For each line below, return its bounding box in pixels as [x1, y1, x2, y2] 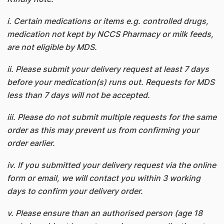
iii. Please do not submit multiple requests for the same [6, 112, 216, 122]
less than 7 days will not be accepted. [6, 90, 150, 100]
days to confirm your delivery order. [6, 186, 143, 196]
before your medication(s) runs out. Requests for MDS [6, 77, 214, 87]
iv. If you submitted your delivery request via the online [6, 160, 216, 170]
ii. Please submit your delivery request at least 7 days [6, 64, 209, 74]
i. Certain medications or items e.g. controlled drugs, [6, 16, 208, 26]
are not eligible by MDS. [6, 42, 97, 52]
